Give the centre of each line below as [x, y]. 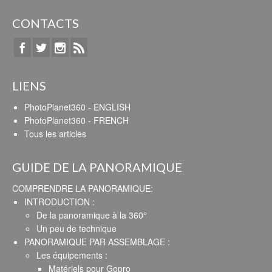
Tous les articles [55, 133]
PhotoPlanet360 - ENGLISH [77, 107]
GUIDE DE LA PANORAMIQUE [97, 167]
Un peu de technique [76, 228]
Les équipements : [72, 255]
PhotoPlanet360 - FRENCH [76, 120]
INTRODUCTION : [59, 201]
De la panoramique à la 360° [92, 215]
